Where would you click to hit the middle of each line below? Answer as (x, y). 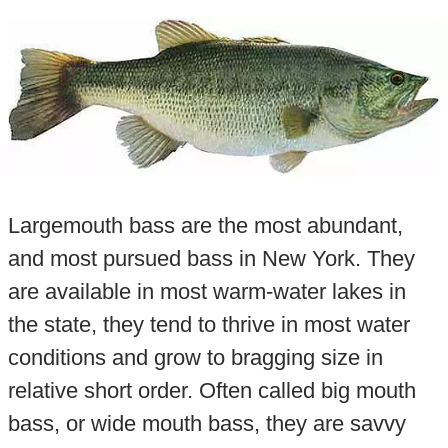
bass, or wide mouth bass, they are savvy (206, 423)
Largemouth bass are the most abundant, (205, 225)
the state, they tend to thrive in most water (208, 324)
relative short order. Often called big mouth (211, 390)
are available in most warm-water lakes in (206, 291)
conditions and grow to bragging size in (195, 357)
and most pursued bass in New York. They (211, 258)
